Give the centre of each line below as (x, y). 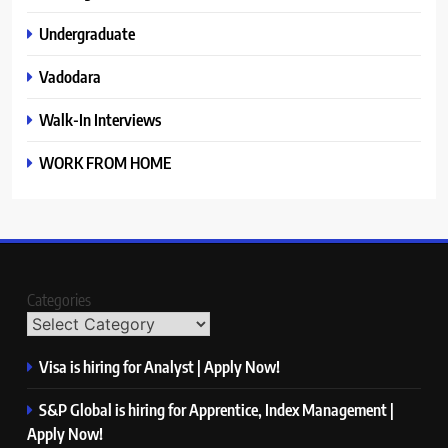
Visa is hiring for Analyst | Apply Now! (159, 367)
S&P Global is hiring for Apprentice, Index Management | (216, 410)
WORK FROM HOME (105, 163)
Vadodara (70, 77)
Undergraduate (87, 34)
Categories (59, 300)
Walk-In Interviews (100, 120)
